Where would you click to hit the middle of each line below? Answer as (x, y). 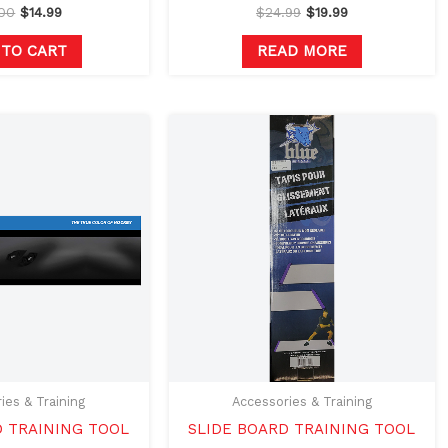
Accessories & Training (301, 402)
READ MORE (301, 50)
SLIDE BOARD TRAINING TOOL (302, 429)
